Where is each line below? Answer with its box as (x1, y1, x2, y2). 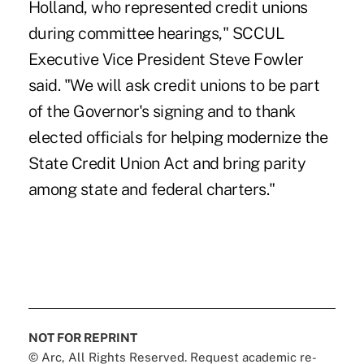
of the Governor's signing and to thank (28, 101, 296, 121)
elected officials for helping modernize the (28, 127, 328, 147)
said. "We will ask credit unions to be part (28, 75, 320, 95)
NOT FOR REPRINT (28, 330, 137, 344)
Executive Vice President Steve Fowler (28, 49, 304, 69)
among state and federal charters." (28, 179, 275, 199)
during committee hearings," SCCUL (28, 23, 285, 43)
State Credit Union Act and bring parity (28, 153, 306, 173)
